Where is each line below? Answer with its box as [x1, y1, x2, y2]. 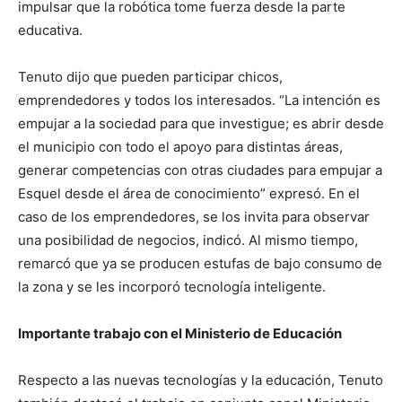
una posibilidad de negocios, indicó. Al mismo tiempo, [18, 232, 358, 249]
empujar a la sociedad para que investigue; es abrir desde [18, 115, 384, 132]
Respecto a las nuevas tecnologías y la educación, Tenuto [18, 371, 383, 389]
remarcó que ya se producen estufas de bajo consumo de [18, 255, 382, 272]
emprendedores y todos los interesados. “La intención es [18, 92, 380, 109]
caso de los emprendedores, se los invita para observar [18, 208, 370, 225]
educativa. [18, 22, 83, 39]
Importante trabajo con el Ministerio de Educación [18, 325, 342, 342]
